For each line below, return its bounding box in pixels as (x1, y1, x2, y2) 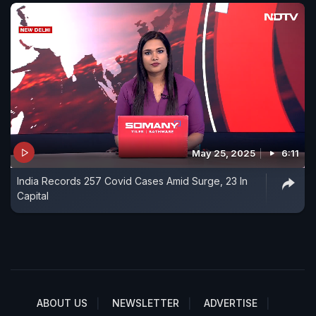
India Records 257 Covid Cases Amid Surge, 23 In (17, 175, 248, 188)
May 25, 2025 (192, 147, 255, 159)
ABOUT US (37, 297, 87, 310)
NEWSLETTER (112, 297, 179, 310)
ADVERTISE (204, 297, 257, 310)
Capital (17, 190, 49, 202)
